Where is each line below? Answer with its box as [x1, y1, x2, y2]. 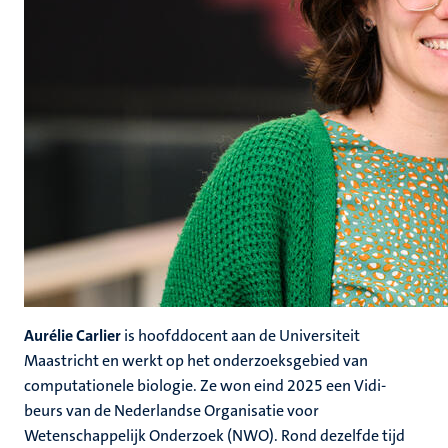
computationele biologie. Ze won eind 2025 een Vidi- [24, 375, 386, 396]
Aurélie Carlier [24, 325, 121, 346]
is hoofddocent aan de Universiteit [121, 325, 360, 346]
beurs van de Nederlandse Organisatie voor [24, 400, 319, 421]
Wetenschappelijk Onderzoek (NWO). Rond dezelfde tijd [24, 425, 405, 446]
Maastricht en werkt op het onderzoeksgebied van [24, 350, 368, 371]
